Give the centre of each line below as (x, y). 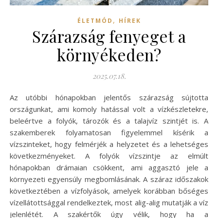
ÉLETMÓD (95, 21)
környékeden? (109, 55)
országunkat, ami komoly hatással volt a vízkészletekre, (109, 109)
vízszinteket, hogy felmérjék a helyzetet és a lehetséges (109, 144)
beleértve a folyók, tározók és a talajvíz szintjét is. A (109, 121)
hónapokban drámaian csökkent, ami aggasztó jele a (109, 168)
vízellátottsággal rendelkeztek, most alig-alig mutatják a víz (109, 203)
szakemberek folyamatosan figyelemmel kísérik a (109, 133)
